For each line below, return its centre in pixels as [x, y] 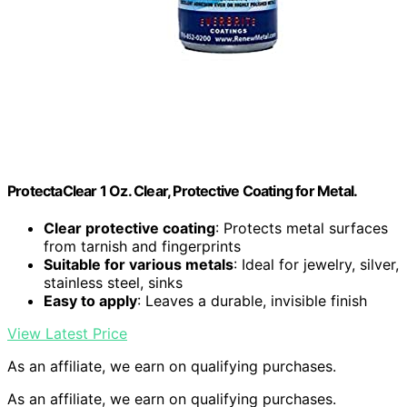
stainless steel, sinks [113, 283]
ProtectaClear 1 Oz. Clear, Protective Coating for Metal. [183, 190]
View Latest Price [67, 334]
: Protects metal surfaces [302, 228]
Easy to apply [90, 301]
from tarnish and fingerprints [142, 247]
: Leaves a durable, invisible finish [252, 301]
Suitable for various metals [139, 265]
